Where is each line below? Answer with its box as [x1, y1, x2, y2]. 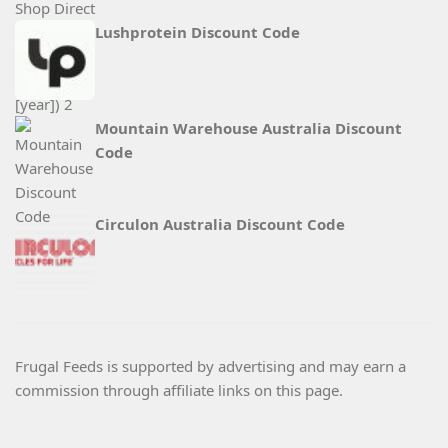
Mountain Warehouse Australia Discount [95, 118, 402, 139]
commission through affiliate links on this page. [15, 380, 343, 401]
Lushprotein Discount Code [95, 22, 300, 43]
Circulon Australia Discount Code [95, 214, 345, 235]
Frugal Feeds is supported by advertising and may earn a [15, 356, 406, 377]
